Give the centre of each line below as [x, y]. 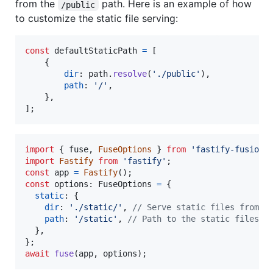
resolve [130, 74]
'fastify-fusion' [230, 150]
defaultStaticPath [96, 51]
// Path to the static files [193, 219]
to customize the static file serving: [97, 19]
